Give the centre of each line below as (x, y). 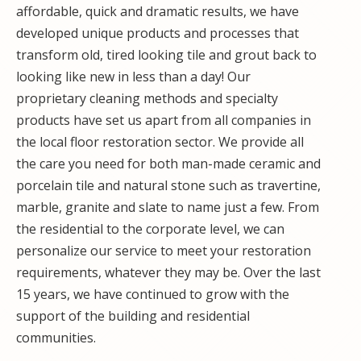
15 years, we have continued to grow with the (153, 295)
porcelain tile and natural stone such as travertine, (168, 186)
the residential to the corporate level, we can (150, 229)
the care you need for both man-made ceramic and (168, 164)
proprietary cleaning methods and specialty (147, 99)
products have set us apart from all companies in (164, 120)
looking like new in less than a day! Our (133, 77)
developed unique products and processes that (158, 33)
